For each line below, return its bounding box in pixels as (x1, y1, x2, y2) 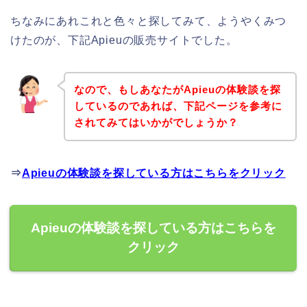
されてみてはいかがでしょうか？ (73, 116, 238, 129)
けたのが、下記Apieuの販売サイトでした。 (10, 34, 238, 46)
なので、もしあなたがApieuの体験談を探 (73, 84, 281, 96)
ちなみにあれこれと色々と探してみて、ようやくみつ (10, 14, 287, 27)
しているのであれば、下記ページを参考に (73, 100, 282, 112)
